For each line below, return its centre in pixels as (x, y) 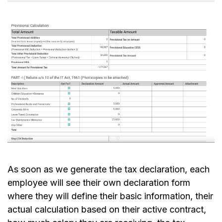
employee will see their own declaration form (99, 182)
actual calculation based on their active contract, (107, 209)
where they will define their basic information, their (110, 196)
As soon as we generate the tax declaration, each (109, 169)
